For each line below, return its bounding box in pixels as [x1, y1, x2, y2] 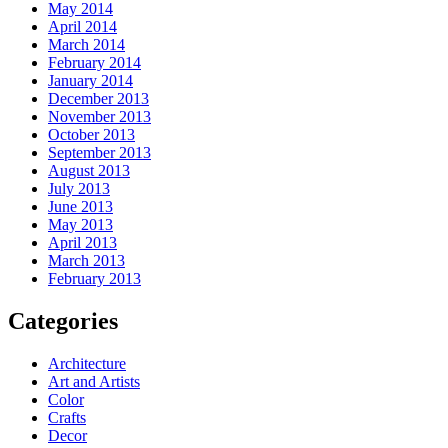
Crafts [48, 408, 86, 426]
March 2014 [48, 35, 125, 53]
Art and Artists [48, 372, 140, 390]
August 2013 [48, 161, 130, 179]
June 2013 [48, 197, 113, 215]
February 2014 [48, 53, 141, 71]
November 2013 [48, 107, 151, 125]
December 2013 [48, 89, 149, 107]
